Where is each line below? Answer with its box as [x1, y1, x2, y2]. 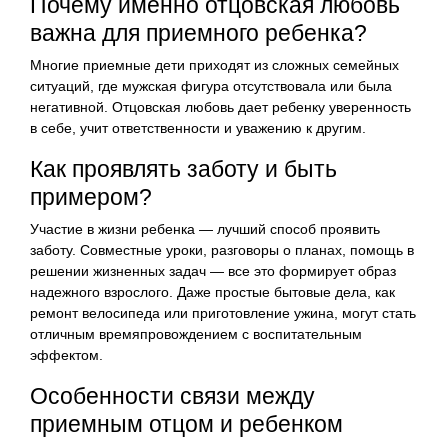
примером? [30, 183, 152, 210]
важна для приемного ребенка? [30, 19, 367, 46]
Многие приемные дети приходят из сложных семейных [30, 56, 399, 73]
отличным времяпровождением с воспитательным [30, 325, 362, 342]
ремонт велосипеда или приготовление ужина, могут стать [30, 304, 416, 321]
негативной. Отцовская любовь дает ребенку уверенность [30, 98, 411, 115]
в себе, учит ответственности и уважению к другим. [30, 119, 366, 136]
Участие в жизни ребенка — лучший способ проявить [30, 220, 380, 237]
